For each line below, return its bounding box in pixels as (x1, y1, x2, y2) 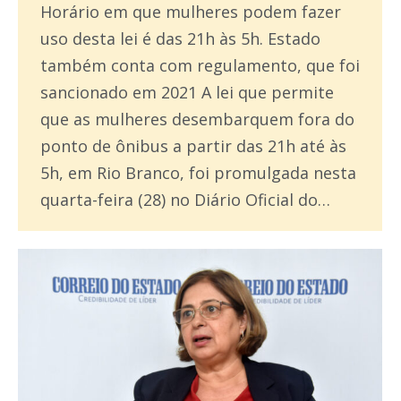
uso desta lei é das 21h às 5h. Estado (40, 28, 320, 50)
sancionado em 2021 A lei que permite (40, 81, 334, 104)
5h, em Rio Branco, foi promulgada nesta (40, 162, 356, 184)
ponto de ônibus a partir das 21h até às (40, 135, 346, 158)
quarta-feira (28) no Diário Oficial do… (40, 189, 330, 211)
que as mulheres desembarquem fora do (40, 108, 354, 131)
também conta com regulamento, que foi (40, 55, 360, 77)
